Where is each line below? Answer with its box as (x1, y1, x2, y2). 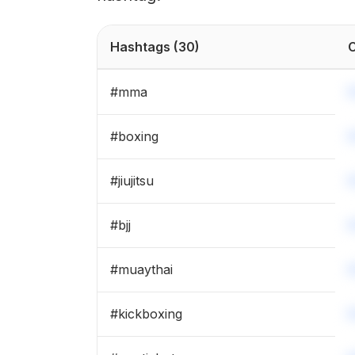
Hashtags (110, 39, 170, 55)
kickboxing (118, 306, 182, 322)
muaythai (118, 261, 173, 277)
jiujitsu (118, 173, 154, 189)
